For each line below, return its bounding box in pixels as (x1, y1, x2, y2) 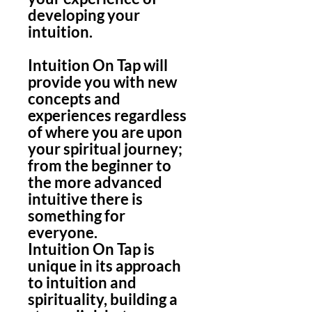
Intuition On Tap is (28, 240, 155, 258)
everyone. (28, 223, 97, 242)
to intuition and (28, 273, 136, 292)
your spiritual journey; (28, 139, 182, 158)
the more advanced (28, 173, 162, 192)
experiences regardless (28, 106, 187, 125)
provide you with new (28, 72, 177, 91)
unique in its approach (28, 256, 181, 275)
